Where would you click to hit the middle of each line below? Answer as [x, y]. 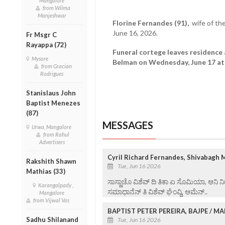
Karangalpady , [55, 185]
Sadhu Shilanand [52, 219]
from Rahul [57, 134]
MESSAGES [128, 125]
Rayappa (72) [47, 44]
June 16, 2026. [135, 33]
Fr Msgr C [41, 34]
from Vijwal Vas [52, 200]
